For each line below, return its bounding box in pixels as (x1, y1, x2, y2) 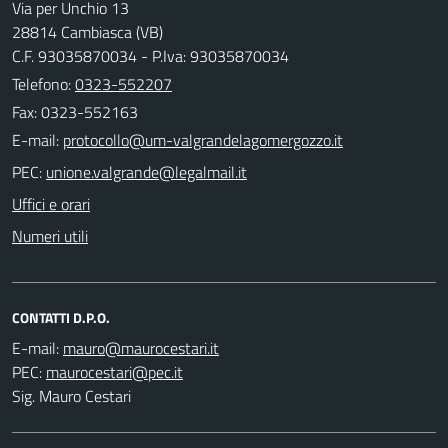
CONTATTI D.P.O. (12, 306, 110, 328)
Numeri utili (12, 223, 88, 248)
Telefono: (12, 71, 75, 96)
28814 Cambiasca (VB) (12, 19, 163, 44)
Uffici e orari (12, 191, 90, 216)
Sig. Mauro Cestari (12, 383, 131, 408)
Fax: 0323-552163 (12, 99, 138, 124)
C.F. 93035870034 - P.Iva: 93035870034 (12, 43, 289, 68)
